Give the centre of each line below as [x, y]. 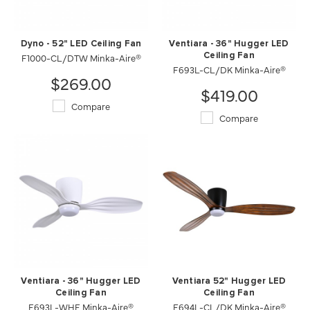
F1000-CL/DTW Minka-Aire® [81, 57]
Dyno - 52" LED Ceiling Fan [81, 44]
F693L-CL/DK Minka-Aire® [229, 69]
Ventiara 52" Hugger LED [229, 281]
